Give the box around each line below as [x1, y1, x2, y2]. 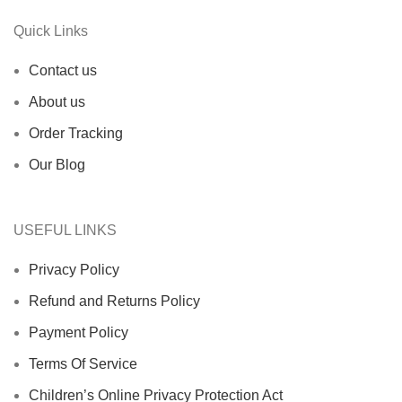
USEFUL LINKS [13, 223, 117, 238]
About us [29, 94, 85, 109]
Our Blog [29, 157, 85, 172]
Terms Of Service [29, 356, 137, 371]
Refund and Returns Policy [29, 293, 200, 309]
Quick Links [13, 23, 88, 39]
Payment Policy [29, 325, 128, 340]
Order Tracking [29, 126, 123, 141]
